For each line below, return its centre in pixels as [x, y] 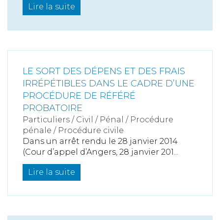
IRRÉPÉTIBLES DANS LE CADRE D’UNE [109, 83]
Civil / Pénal [100, 119]
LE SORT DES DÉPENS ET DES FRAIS [104, 71]
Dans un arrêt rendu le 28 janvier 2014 [100, 141]
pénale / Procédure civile [73, 130]
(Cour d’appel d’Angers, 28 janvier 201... [100, 152]
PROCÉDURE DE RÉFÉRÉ [79, 96]
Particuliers [46, 119]
